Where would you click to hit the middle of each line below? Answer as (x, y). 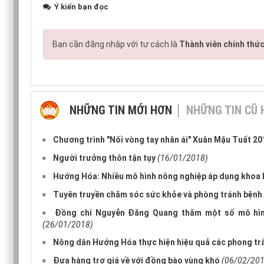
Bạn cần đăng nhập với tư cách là (116, 44)
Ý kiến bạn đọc (80, 6)
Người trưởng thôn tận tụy (104, 158)
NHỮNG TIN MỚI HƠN (121, 110)
